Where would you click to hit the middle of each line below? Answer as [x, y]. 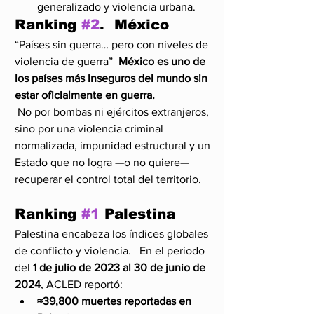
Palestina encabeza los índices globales [113, 233]
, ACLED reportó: [82, 284]
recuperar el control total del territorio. [108, 179]
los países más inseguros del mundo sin [112, 78]
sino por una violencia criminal [90, 128]
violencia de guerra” [67, 61]
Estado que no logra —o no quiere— [103, 162]
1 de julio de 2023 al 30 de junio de [121, 267]
